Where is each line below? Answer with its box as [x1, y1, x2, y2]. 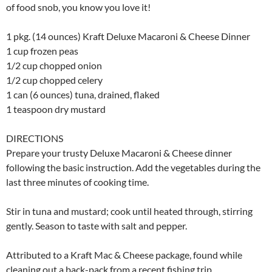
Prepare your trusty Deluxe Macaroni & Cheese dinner [6, 147, 232, 159]
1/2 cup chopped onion [6, 59, 102, 72]
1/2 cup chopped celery [6, 74, 103, 86]
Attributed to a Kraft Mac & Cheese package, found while [6, 249, 242, 261]
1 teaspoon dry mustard [6, 103, 106, 115]
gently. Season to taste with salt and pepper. [6, 220, 187, 232]
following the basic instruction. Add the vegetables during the [6, 161, 260, 174]
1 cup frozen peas [6, 45, 78, 57]
